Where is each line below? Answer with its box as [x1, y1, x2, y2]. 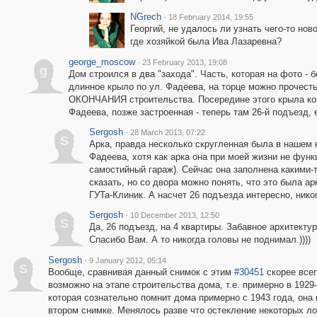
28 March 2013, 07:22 [129, 128, 205, 137]
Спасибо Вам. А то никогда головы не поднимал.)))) [88, 234, 311, 245]
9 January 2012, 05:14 [88, 256, 166, 265]
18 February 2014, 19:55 [168, 13, 253, 21]
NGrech [129, 11, 161, 22]
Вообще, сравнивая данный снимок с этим [47, 267, 234, 277]
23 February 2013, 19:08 [142, 58, 227, 67]
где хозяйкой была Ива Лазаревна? [129, 36, 282, 47]
